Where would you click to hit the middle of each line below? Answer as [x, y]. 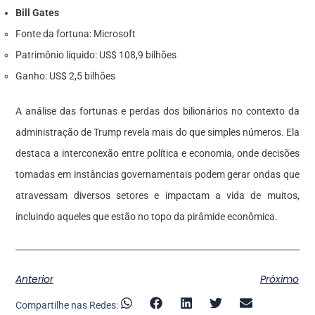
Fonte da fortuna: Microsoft [76, 33]
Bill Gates [38, 12]
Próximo [279, 279]
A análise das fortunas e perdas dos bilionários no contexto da [157, 111]
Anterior [35, 279]
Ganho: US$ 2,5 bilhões [66, 76]
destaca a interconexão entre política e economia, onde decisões [157, 153]
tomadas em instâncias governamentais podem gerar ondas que [157, 174]
